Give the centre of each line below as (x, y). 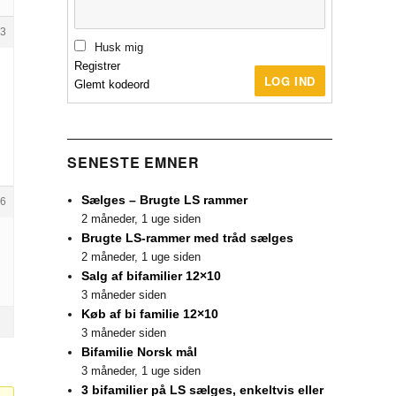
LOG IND (289, 80)
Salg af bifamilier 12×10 (152, 276)
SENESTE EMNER (133, 163)
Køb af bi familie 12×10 (150, 314)
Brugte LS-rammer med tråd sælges (188, 238)
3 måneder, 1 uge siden (141, 371)
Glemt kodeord (112, 84)
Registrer (97, 65)
